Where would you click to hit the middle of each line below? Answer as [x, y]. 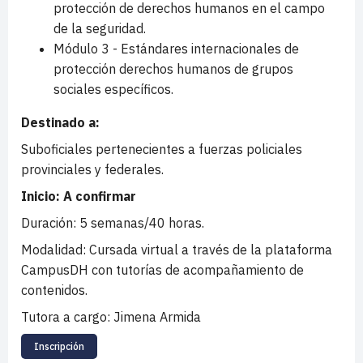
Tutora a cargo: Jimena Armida [111, 317]
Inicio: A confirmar [79, 196]
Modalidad [52, 250]
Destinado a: [60, 122]
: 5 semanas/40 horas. [139, 223]
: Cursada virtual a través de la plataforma [207, 250]
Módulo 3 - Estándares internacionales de [176, 49]
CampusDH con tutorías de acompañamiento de [162, 270]
